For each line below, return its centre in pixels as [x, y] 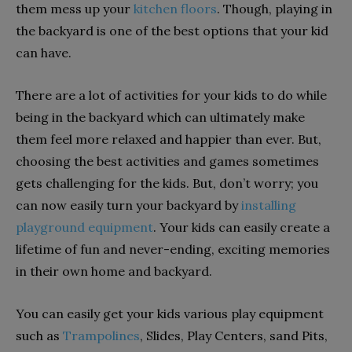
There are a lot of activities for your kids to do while [171, 95]
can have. [45, 52]
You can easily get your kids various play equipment [170, 313]
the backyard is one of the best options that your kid [172, 30]
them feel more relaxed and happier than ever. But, [169, 139]
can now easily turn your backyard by [128, 205]
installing [269, 205]
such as [39, 335]
